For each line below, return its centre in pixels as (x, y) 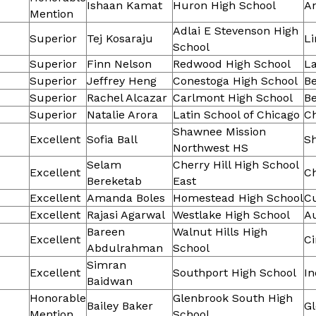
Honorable (58, 298)
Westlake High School (231, 215)
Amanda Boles (126, 198)
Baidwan (110, 281)
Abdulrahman (125, 248)
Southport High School (235, 273)
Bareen (106, 232)
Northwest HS (211, 148)
